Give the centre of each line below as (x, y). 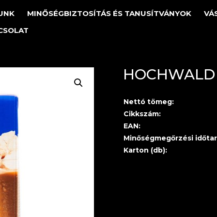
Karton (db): (145, 150)
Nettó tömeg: (148, 102)
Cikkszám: (142, 114)
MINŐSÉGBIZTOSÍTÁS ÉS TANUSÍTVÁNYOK (109, 13)
